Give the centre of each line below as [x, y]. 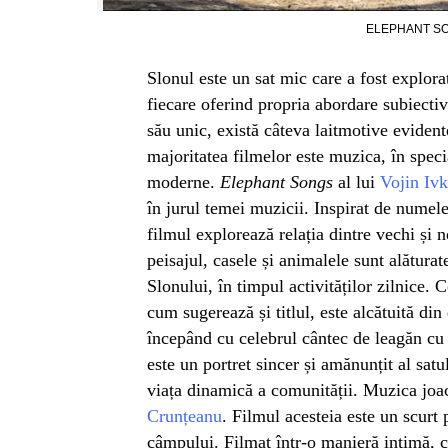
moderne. [183, 182]
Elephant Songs [276, 182]
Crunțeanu [184, 416]
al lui [356, 182]
